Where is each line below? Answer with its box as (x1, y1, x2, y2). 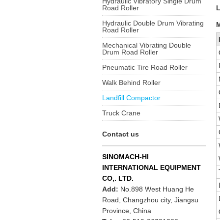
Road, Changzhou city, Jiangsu (102, 196, 199, 204)
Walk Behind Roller (102, 79, 161, 86)
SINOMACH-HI (102, 153, 149, 161)
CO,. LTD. (102, 174, 134, 182)
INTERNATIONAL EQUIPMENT (102, 164, 201, 171)
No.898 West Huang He (120, 185, 194, 193)
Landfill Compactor (102, 94, 161, 102)
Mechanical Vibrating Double (102, 41, 192, 49)
